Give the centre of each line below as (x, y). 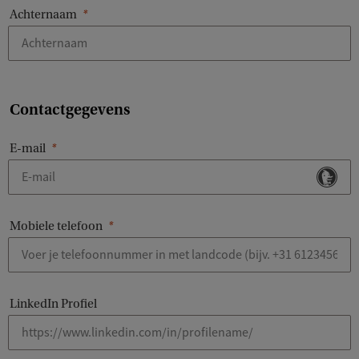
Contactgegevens (70, 110)
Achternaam (43, 15)
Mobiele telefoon (56, 226)
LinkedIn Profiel (53, 304)
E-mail (28, 149)
